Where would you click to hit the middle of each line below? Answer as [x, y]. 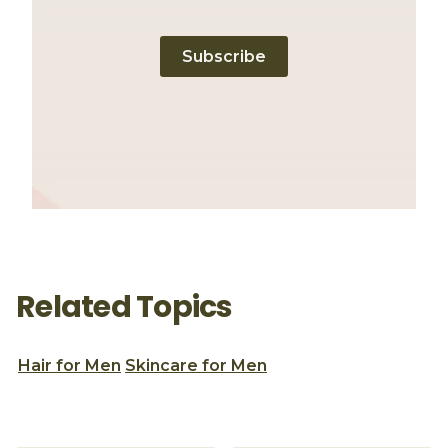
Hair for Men [69, 365]
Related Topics [124, 306]
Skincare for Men [196, 365]
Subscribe [224, 56]
